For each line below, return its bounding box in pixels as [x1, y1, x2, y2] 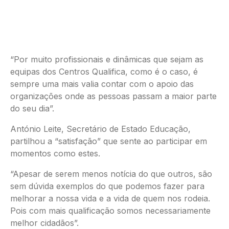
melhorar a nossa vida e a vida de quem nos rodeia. [10, 193, 210, 203]
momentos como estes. [10, 148, 100, 158]
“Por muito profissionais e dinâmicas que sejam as [10, 54, 203, 64]
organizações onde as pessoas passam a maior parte [10, 90, 217, 101]
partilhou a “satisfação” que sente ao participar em [10, 135, 207, 146]
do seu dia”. [10, 103, 54, 113]
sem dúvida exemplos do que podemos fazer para [10, 180, 204, 191]
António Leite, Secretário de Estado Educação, [10, 123, 191, 134]
